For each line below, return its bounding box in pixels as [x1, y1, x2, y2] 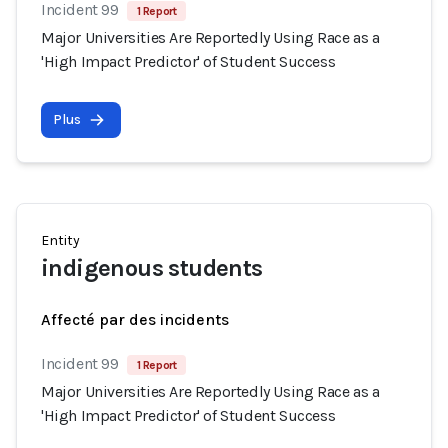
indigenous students [41, 254, 263, 282]
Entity [41, 232, 80, 249]
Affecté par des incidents [41, 310, 229, 329]
